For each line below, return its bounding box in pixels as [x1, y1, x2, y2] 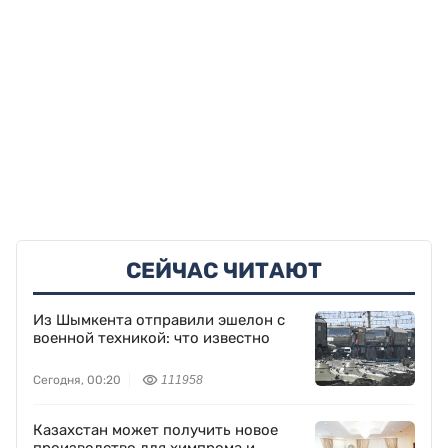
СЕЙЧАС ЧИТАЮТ [126, 257, 322, 285]
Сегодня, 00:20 [33, 373, 121, 388]
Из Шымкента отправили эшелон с [33, 311, 285, 330]
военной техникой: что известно [33, 329, 270, 348]
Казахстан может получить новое [33, 421, 278, 440]
